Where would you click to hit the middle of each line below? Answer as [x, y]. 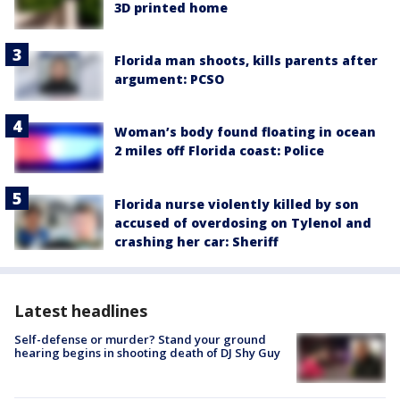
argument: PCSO [169, 79]
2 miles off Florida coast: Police [219, 151]
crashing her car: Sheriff [196, 241]
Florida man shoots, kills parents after [246, 61]
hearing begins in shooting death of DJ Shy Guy [147, 352]
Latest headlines [81, 310]
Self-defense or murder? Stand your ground [140, 339]
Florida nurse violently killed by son [237, 204]
